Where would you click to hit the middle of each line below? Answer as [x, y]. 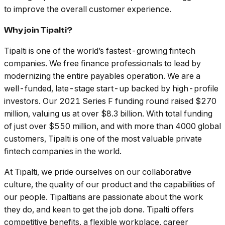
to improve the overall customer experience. [88, 9]
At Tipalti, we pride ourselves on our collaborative [98, 172]
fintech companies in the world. [63, 151]
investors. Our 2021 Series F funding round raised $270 [110, 101]
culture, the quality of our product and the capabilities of [109, 185]
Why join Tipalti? [38, 30]
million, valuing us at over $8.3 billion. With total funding [108, 114]
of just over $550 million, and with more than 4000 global [113, 126]
